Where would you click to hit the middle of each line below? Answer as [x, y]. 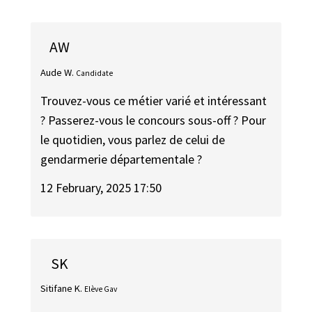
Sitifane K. [62, 289]
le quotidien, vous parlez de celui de [133, 140]
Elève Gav [101, 289]
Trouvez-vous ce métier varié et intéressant [154, 101]
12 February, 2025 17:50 [101, 187]
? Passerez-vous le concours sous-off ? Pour [154, 120]
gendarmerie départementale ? [122, 159]
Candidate [95, 73]
